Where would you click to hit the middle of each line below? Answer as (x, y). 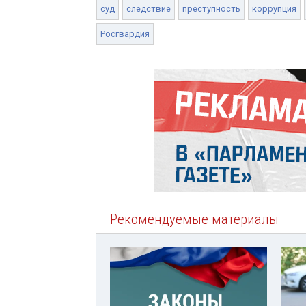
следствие (149, 8)
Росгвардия (125, 33)
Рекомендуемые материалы (194, 219)
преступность (211, 8)
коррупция (274, 8)
